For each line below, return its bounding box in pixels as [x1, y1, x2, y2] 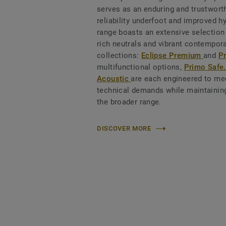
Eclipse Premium [141, 51, 204, 61]
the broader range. [97, 97, 161, 107]
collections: [97, 51, 141, 61]
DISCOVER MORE [97, 125, 151, 133]
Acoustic [97, 74, 131, 84]
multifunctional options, [97, 63, 184, 72]
